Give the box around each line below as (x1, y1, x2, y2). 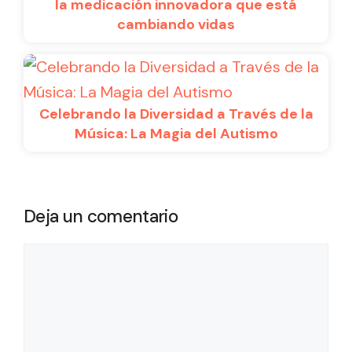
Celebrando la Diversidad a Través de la (38, 104, 313, 123)
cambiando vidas (117, 14, 235, 34)
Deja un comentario (24, 204, 178, 228)
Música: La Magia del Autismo (74, 123, 278, 143)
